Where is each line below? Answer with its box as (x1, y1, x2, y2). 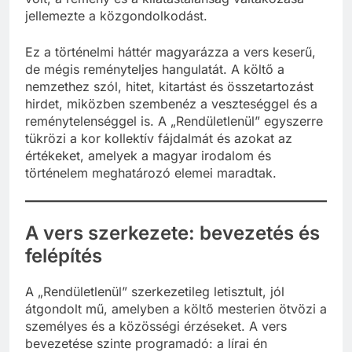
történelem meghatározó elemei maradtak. (25, 164, 277, 181)
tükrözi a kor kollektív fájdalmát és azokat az (25, 130, 292, 146)
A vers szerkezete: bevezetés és (25, 221, 320, 244)
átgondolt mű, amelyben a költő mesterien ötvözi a (25, 300, 327, 317)
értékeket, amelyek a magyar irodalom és (25, 147, 271, 163)
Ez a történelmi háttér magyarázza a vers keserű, (25, 43, 316, 60)
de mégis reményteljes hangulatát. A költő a (25, 60, 284, 77)
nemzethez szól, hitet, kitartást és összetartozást (25, 78, 313, 94)
